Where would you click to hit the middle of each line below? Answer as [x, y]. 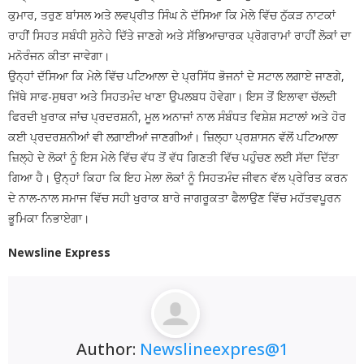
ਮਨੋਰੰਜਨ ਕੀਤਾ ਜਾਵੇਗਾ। [59, 55]
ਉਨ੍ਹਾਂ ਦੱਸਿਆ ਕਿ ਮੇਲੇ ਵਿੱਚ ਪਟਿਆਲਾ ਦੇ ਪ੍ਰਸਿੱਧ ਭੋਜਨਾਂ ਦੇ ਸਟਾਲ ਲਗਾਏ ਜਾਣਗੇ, [176, 76]
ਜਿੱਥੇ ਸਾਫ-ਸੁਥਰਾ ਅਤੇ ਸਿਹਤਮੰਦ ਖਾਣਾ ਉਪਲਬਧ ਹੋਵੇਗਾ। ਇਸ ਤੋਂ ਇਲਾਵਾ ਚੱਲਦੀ [172, 96]
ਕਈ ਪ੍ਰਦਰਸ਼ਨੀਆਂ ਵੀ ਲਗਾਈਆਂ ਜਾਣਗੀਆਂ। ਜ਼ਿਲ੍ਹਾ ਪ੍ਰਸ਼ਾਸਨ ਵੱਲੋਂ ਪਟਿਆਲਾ [173, 136]
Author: [108, 349]
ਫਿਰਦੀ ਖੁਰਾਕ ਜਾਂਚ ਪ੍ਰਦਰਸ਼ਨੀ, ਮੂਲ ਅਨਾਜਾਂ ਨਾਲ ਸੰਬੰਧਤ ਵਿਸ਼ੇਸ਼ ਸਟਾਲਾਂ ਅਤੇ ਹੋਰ [177, 116]
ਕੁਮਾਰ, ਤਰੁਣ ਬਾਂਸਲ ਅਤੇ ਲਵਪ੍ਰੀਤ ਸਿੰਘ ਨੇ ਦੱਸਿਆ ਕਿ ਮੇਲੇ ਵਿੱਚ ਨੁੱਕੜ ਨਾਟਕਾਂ [172, 15]
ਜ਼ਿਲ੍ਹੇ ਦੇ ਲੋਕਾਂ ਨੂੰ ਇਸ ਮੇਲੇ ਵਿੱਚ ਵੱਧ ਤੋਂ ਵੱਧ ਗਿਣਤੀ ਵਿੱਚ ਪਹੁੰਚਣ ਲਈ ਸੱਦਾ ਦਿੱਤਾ [173, 157]
